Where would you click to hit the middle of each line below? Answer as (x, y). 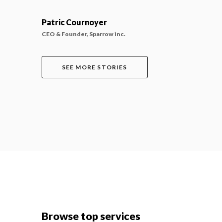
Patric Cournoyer (74, 22)
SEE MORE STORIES (94, 67)
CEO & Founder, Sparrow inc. (83, 34)
